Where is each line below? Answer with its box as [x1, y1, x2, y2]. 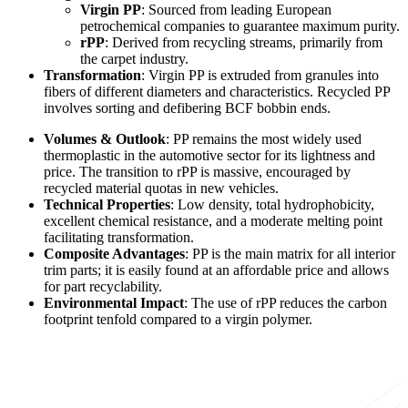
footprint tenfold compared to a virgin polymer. [44, 311, 312, 327]
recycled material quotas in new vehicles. [44, 179, 279, 196]
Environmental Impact [44, 294, 184, 311]
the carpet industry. [80, 50, 189, 66]
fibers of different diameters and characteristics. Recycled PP [44, 83, 390, 99]
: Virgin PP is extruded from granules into [141, 66, 379, 83]
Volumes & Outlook [44, 130, 166, 147]
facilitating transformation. [44, 229, 194, 245]
